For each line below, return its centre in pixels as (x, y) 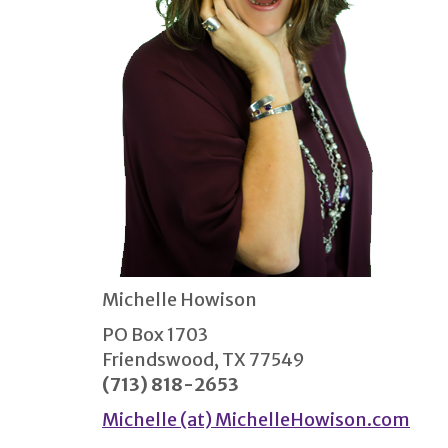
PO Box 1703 (155, 334)
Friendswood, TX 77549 (203, 359)
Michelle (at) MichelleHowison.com (256, 419)
